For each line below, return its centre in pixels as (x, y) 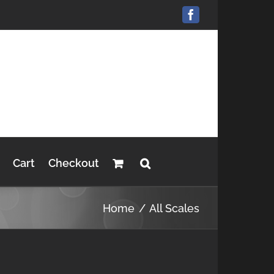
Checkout (73, 163)
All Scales (174, 208)
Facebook (211, 19)
